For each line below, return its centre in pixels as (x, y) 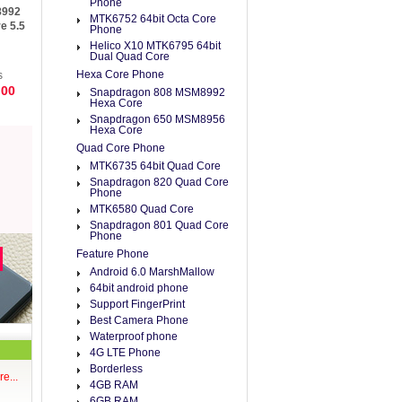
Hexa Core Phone (120, 74)
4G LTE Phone (125, 353)
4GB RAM (114, 385)
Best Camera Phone (139, 320)
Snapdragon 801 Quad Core (159, 225)
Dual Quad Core (130, 57)
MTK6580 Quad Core (142, 209)
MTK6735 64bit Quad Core (155, 166)
